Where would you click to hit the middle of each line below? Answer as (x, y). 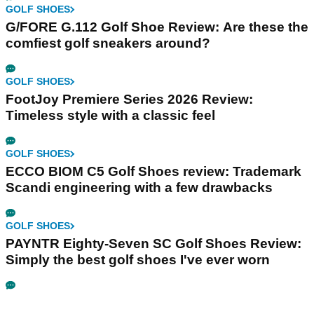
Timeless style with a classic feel (110, 116)
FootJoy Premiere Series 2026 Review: (129, 100)
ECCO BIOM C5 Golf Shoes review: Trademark (153, 172)
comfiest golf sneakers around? (108, 43)
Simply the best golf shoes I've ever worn (138, 260)
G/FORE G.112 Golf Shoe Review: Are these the (157, 27)
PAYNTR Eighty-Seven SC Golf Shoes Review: (153, 244)
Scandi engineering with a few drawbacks (139, 188)
